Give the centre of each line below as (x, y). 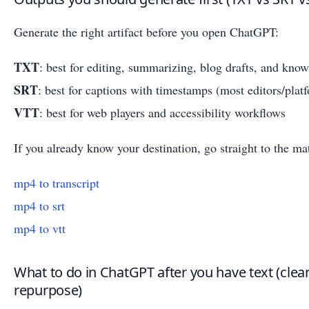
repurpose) (48, 290)
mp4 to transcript (57, 182)
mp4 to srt (39, 205)
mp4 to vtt (40, 228)
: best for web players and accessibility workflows (162, 112)
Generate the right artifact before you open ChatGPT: (146, 31)
